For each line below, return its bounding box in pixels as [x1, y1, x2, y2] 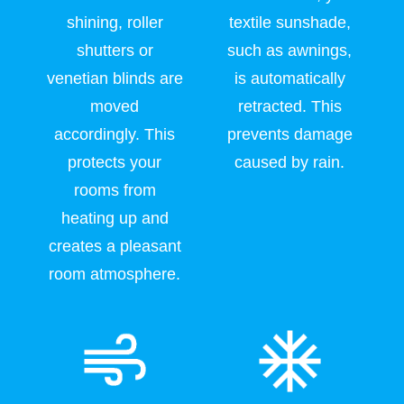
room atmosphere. [49, 264, 180, 283]
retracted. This [237, 96, 342, 115]
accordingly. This [54, 124, 175, 143]
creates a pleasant [48, 236, 181, 255]
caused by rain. [234, 152, 344, 171]
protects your [68, 152, 161, 171]
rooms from [73, 180, 156, 199]
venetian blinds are [46, 69, 183, 87]
